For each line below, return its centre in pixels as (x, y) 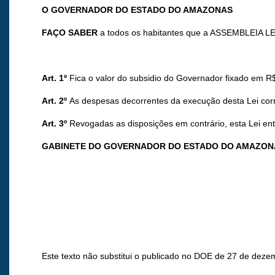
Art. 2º (55, 101)
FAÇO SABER (70, 33)
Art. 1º (55, 78)
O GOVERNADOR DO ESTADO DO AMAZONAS (137, 10)
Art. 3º (55, 124)
